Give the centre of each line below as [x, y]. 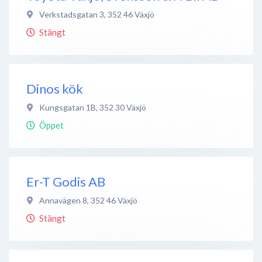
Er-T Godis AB [66, 181]
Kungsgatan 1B [68, 107]
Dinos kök [55, 88]
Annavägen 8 [63, 200]
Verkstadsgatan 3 [72, 14]
